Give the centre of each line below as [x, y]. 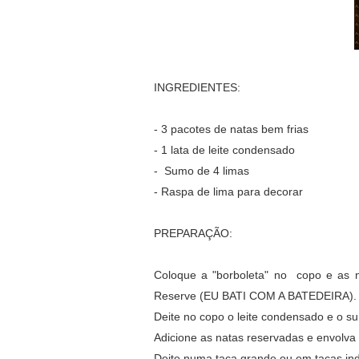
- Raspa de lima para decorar [228, 192]
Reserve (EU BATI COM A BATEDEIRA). [255, 296]
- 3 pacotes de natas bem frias [231, 129]
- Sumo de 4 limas [202, 171]
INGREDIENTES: [197, 87]
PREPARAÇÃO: [193, 233]
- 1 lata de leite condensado [224, 150]
